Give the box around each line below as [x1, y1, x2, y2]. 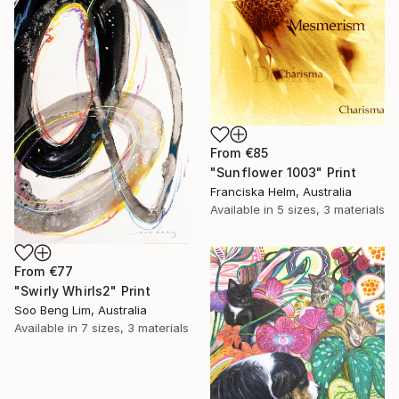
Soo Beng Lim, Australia [14, 302, 147, 317]
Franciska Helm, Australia [210, 184, 352, 199]
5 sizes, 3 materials [277, 202, 385, 217]
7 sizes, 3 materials [81, 320, 189, 335]
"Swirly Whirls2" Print [14, 282, 151, 298]
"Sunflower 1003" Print [210, 165, 357, 181]
